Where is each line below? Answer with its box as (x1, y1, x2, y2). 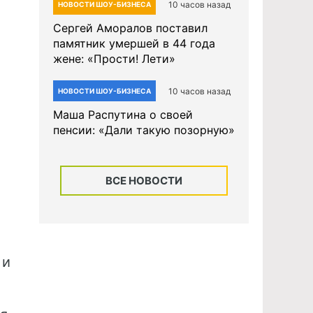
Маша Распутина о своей (53, 108, 193, 122)
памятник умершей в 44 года (53, 36, 215, 50)
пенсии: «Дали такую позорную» (53, 123, 235, 137)
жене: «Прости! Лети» (53, 52, 175, 66)
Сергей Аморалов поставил (53, 21, 208, 35)
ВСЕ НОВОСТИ (105, 174, 182, 187)
